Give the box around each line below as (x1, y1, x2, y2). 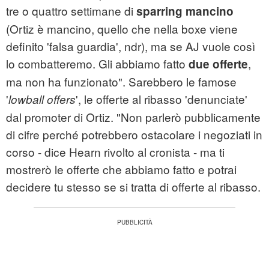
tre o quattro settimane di (6, 2, 136, 19)
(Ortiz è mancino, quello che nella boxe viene (6, 20, 238, 37)
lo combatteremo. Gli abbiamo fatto (6, 55, 189, 72)
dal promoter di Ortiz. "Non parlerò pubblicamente (6, 109, 261, 125)
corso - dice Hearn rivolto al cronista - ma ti (6, 144, 225, 160)
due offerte (189, 56, 248, 73)
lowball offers (8, 91, 76, 107)
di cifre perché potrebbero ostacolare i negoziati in (6, 126, 262, 143)
